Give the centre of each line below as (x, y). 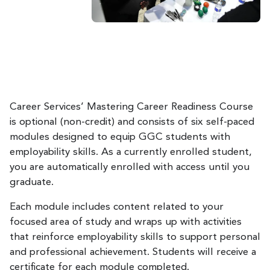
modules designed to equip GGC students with (120, 137)
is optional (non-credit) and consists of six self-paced (132, 122)
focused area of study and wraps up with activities (126, 222)
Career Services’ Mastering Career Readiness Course (131, 107)
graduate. (32, 182)
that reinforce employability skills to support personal (135, 237)
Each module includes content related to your (117, 207)
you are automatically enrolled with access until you (130, 167)
